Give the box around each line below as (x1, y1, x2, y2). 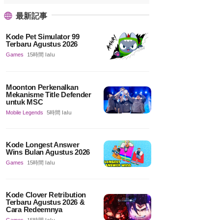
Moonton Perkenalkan (6, 82, 79, 91)
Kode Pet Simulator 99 (6, 32, 80, 41)
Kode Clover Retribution (6, 191, 86, 199)
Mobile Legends (6, 109, 43, 115)
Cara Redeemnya (6, 205, 62, 214)
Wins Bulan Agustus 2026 (6, 147, 90, 156)
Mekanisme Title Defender (6, 90, 91, 99)
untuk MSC (6, 97, 43, 106)
